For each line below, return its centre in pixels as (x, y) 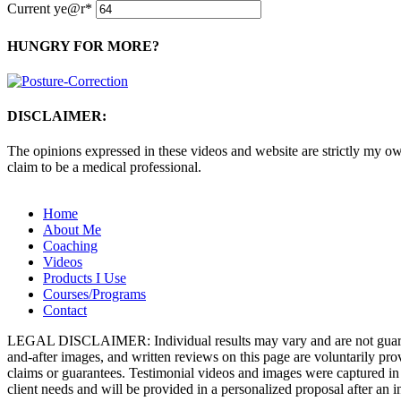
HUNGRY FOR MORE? (83, 46)
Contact (65, 311)
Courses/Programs (94, 294)
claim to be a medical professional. (104, 167)
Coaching (70, 246)
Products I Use (85, 278)
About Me (72, 230)
